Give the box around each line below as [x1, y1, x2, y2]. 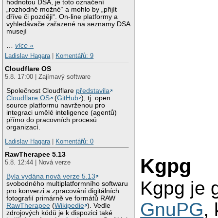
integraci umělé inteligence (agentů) [6, 109, 117, 116]
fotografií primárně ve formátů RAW [6, 194, 116, 202]
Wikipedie [54, 201, 85, 209]
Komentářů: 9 [55, 52, 94, 60]
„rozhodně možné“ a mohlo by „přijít [6, 6, 117, 14]
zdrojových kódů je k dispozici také [6, 209, 113, 217]
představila [76, 87, 110, 94]
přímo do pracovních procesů [6, 116, 97, 124]
